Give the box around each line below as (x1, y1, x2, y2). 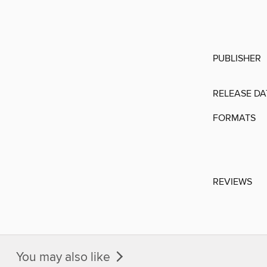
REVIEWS (213, 176, 252, 188)
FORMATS (213, 112, 256, 125)
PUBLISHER (213, 52, 261, 65)
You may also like (16, 249, 113, 265)
